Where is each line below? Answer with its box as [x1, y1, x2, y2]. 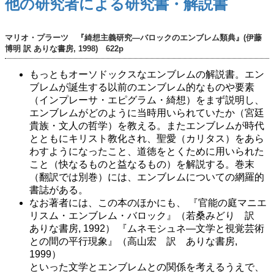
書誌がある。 [29, 185, 88, 196]
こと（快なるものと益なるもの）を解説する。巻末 [29, 159, 254, 170]
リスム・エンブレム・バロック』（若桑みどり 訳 [29, 210, 264, 221]
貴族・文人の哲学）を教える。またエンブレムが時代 [29, 120, 264, 131]
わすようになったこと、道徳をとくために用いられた [29, 146, 264, 157]
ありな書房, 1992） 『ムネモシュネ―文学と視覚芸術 [29, 223, 264, 234]
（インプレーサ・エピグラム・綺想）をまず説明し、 [29, 95, 264, 106]
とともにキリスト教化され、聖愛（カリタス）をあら [29, 133, 264, 144]
